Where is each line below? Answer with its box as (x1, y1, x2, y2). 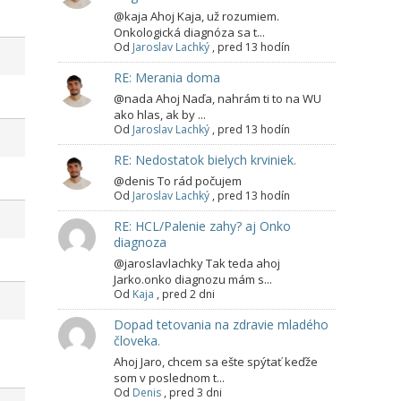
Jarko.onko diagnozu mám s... (114, 271, 272, 288)
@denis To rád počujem (114, 173, 242, 190)
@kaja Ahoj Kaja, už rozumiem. (114, 8, 279, 25)
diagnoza (114, 234, 166, 252)
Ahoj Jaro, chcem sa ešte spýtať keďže (114, 354, 318, 371)
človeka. (114, 332, 160, 350)
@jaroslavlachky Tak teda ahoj (114, 255, 280, 272)
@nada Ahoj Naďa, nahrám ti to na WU (114, 90, 321, 107)
